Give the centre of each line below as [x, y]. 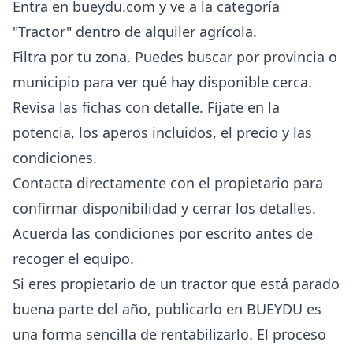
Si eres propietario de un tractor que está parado [176, 283]
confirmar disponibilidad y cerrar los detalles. [164, 208]
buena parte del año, [84, 308]
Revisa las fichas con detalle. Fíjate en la [146, 107]
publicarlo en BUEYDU [229, 308]
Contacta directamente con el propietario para [168, 182]
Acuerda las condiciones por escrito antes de [163, 233]
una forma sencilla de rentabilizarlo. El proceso [169, 334]
